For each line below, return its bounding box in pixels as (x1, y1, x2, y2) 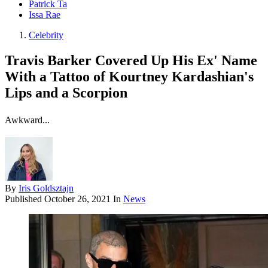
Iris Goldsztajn (19, 183, 74, 194)
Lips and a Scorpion (5, 85, 127, 101)
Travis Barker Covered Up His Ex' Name (5, 53, 257, 69)
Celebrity (29, 30, 63, 41)
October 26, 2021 (44, 194, 111, 205)
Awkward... (5, 115, 50, 126)
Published (5, 194, 44, 205)
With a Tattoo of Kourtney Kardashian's (5, 69, 254, 85)
